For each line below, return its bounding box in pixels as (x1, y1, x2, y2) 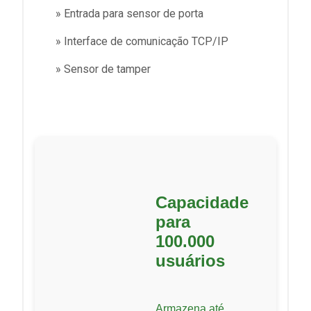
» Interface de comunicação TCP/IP (56, 35, 228, 49)
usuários (155, 251, 225, 271)
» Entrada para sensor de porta (56, 7, 203, 21)
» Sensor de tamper (56, 62, 151, 76)
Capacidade (155, 193, 249, 212)
